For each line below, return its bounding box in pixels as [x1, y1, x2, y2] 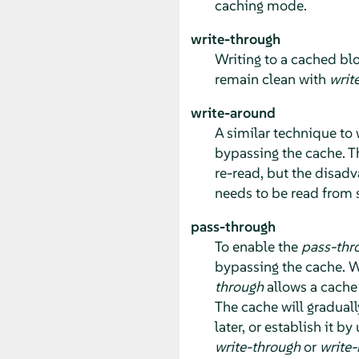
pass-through [190, 216, 276, 236]
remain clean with [214, 69, 329, 88]
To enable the [214, 236, 301, 256]
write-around [190, 103, 276, 122]
